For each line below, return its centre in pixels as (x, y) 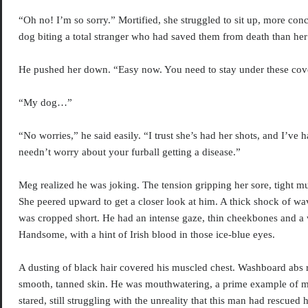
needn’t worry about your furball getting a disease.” (130, 152)
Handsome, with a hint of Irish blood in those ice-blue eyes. (147, 235)
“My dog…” (46, 103)
